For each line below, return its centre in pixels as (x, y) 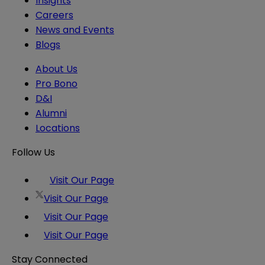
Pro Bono (56, 84)
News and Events (75, 30)
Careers (54, 15)
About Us (56, 69)
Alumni (51, 114)
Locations (58, 128)
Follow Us (33, 153)
